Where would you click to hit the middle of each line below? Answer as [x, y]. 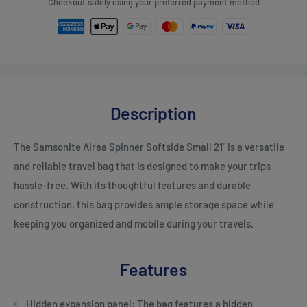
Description [153, 113]
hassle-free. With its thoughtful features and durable [132, 185]
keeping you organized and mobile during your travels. [134, 224]
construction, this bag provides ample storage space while [144, 205]
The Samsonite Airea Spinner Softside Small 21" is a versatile [149, 147]
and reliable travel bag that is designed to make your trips [142, 166]
